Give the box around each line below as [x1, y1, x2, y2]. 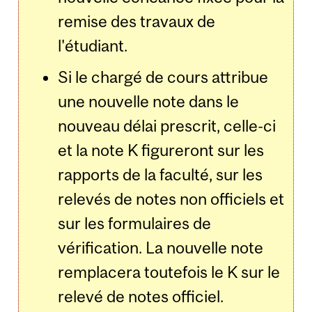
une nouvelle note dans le [58, 92, 240, 111]
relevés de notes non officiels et [58, 189, 285, 209]
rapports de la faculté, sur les [58, 165, 263, 185]
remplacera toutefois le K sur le [58, 263, 281, 282]
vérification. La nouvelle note [58, 238, 264, 258]
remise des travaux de [58, 12, 216, 31]
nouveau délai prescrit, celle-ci [58, 116, 276, 136]
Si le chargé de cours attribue [58, 68, 269, 87]
